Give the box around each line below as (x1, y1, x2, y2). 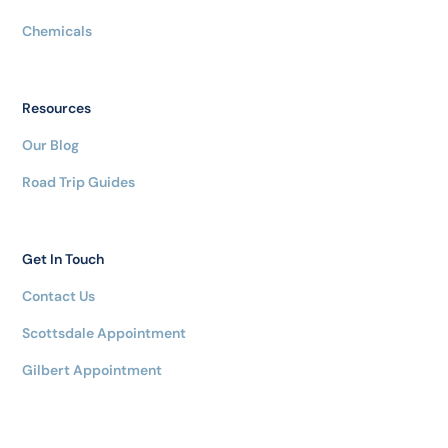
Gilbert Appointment (22, 361, 163, 380)
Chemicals (22, 22, 93, 41)
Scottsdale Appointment (22, 324, 187, 343)
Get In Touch (22, 250, 105, 269)
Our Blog (22, 136, 80, 155)
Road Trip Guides (22, 173, 136, 192)
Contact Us (22, 287, 96, 306)
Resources (22, 99, 92, 118)
